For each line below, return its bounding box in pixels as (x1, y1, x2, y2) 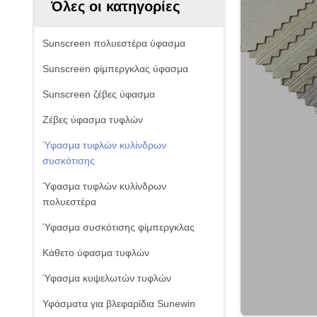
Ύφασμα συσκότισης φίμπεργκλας (42, 221, 195, 233)
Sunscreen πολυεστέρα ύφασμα (42, 38, 185, 49)
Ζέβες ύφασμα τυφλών (42, 114, 143, 125)
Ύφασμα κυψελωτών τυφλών (42, 272, 171, 284)
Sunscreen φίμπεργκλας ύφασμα (42, 63, 188, 74)
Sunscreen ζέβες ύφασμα (42, 88, 155, 100)
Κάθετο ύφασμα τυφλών (42, 247, 149, 258)
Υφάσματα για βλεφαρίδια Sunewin (42, 298, 195, 309)
